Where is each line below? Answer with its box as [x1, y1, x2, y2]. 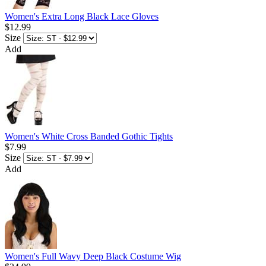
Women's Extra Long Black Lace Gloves [5, 11, 159, 22]
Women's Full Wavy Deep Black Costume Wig [5, 251, 181, 262]
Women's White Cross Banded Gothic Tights [5, 131, 173, 142]
